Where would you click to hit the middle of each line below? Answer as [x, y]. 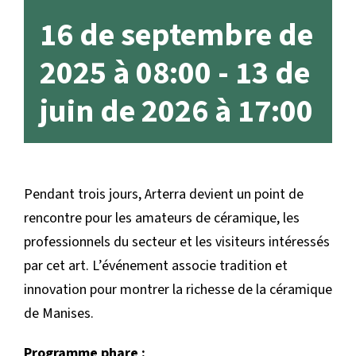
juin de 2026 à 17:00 [176, 112]
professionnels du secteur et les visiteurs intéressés [177, 242]
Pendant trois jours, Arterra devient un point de [164, 194]
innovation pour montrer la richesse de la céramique [178, 290]
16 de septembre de [176, 35]
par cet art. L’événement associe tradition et [156, 266]
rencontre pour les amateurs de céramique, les [162, 218]
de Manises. [59, 313]
